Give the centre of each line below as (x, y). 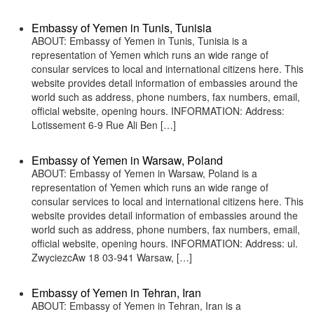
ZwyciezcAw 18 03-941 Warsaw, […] (112, 257)
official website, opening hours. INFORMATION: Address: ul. (165, 243)
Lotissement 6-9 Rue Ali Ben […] (104, 125)
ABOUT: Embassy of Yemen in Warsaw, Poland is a (144, 173)
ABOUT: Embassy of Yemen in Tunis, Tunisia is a (139, 41)
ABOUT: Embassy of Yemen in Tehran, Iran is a (136, 306)
